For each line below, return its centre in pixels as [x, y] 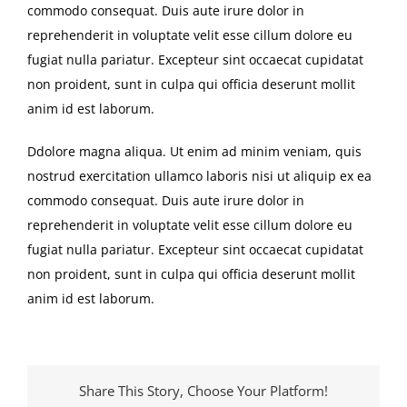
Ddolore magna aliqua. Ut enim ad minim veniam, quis [194, 152]
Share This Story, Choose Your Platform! [203, 390]
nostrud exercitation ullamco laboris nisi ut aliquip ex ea [199, 176]
